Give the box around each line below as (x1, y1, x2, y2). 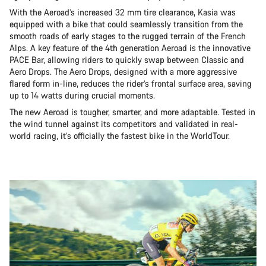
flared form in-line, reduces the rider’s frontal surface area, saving (9, 78, 252, 90)
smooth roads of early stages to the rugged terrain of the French (9, 30, 246, 42)
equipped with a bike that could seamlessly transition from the (9, 18, 243, 30)
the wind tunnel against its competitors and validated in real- (9, 118, 238, 130)
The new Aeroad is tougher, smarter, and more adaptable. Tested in (9, 106, 255, 118)
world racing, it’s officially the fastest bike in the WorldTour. (9, 130, 232, 142)
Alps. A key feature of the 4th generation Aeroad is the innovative (9, 42, 251, 54)
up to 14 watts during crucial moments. (9, 90, 157, 102)
